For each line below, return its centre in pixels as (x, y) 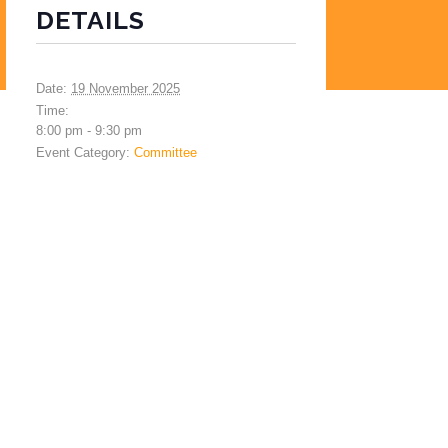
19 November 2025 (125, 88)
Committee (165, 152)
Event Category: (83, 152)
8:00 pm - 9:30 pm (89, 130)
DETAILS (90, 20)
